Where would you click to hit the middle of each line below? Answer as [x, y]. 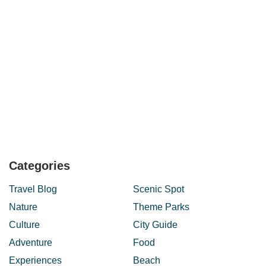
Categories [39, 166]
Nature [23, 207]
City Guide [155, 225]
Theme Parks [161, 207]
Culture [24, 225]
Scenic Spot [159, 189]
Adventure [31, 243]
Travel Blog [33, 189]
